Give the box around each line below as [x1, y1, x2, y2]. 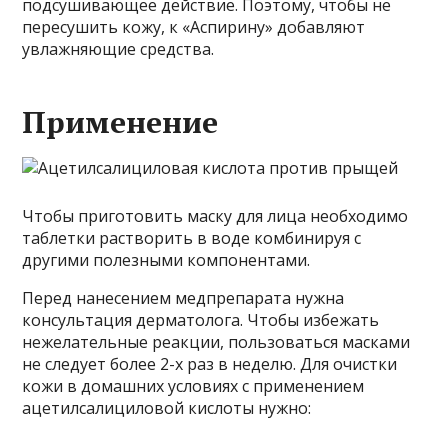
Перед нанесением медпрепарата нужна [22, 287, 345, 310]
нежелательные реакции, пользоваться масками [22, 331, 411, 354]
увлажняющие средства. [22, 38, 215, 61]
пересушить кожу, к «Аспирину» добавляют [22, 16, 366, 39]
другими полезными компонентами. [22, 249, 311, 272]
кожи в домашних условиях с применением [22, 375, 365, 398]
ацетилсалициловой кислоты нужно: [22, 397, 312, 420]
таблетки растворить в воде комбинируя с [22, 227, 362, 250]
